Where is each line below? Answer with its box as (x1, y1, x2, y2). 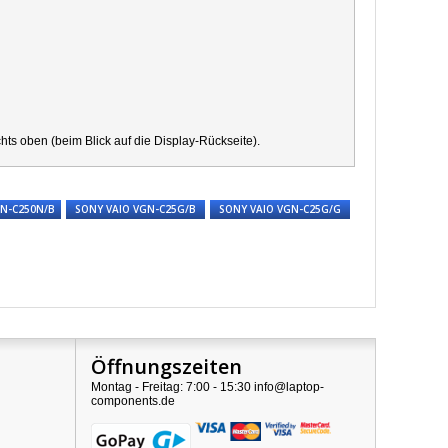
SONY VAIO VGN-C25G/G (219, 202, 341, 216)
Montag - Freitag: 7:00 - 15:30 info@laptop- (90, 380, 324, 394)
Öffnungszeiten (90, 353, 242, 380)
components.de (90, 394, 175, 408)
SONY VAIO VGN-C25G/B (75, 202, 196, 216)
